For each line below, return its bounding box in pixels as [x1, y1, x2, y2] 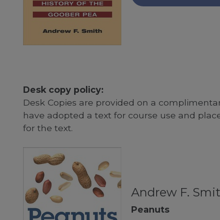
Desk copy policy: [23, 84, 104, 95]
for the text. [23, 122, 73, 133]
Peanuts [131, 204, 169, 215]
